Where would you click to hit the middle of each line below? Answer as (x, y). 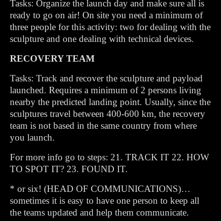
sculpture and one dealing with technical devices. (102, 39)
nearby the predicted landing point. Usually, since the (110, 102)
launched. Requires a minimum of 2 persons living (106, 90)
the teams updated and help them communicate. (99, 212)
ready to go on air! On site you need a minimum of (106, 15)
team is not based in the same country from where (103, 126)
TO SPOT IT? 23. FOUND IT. (69, 169)
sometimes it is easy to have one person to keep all (105, 201)
